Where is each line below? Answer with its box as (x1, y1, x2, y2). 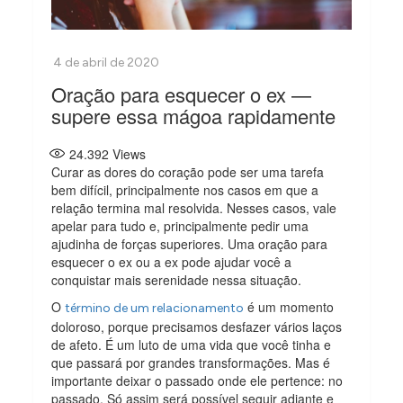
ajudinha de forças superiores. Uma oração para (51, 234, 328, 253)
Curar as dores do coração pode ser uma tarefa (51, 162, 325, 181)
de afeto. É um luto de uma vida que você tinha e (51, 335, 332, 354)
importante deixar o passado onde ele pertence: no (51, 371, 344, 390)
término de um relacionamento (65, 300, 245, 316)
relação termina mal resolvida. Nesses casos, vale (51, 198, 337, 217)
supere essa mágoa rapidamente (51, 101, 336, 130)
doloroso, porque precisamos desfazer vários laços (51, 317, 343, 336)
